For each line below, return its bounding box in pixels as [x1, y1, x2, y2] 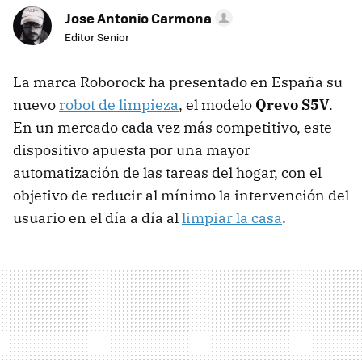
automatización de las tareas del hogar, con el [13, 163, 322, 183]
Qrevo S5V [255, 95, 329, 115]
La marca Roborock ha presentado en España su [13, 73, 343, 92]
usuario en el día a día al [13, 208, 182, 228]
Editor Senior [65, 29, 129, 45]
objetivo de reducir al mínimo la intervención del [13, 186, 349, 205]
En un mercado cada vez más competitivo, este [13, 118, 332, 137]
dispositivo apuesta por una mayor [13, 141, 250, 160]
